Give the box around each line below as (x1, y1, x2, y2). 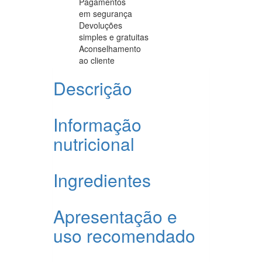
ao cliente (79, 54, 115, 66)
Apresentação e (53, 203, 177, 229)
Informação (53, 111, 142, 137)
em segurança (79, 7, 132, 19)
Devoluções (79, 19, 122, 31)
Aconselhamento (79, 42, 141, 54)
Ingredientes (53, 167, 151, 192)
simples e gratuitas (79, 30, 149, 43)
